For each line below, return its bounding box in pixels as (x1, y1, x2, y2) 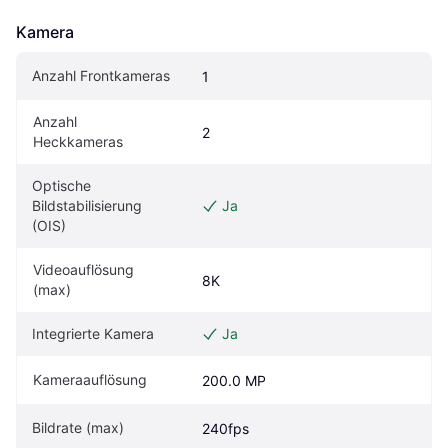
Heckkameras (33, 133, 123, 151)
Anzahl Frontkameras (32, 67, 170, 85)
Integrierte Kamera (32, 325, 154, 343)
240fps (202, 420, 249, 438)
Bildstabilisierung (32, 197, 142, 215)
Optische (32, 177, 91, 195)
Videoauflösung (33, 261, 134, 279)
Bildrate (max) (32, 419, 124, 437)
